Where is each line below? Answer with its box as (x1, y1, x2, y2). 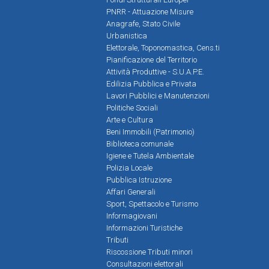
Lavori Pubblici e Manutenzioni (106, 91, 210, 100)
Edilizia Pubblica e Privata (106, 79, 196, 88)
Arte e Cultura (106, 115, 153, 124)
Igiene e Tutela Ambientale (106, 151, 194, 160)
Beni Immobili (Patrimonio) (106, 127, 195, 136)
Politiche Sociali (106, 103, 158, 112)
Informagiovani (106, 211, 157, 220)
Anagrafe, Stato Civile (106, 19, 180, 28)
